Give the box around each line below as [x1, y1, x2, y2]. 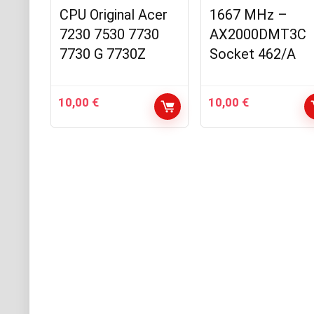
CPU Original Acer [60, 6, 168, 23]
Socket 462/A [210, 46, 296, 62]
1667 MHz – [210, 6, 288, 23]
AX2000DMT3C [210, 26, 307, 43]
